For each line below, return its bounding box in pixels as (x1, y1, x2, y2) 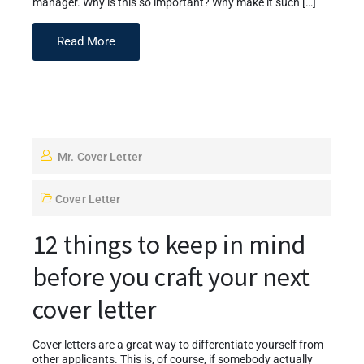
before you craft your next (32, 260, 310, 293)
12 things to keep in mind (32, 227, 305, 261)
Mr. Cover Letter (58, 149, 142, 163)
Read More (57, 33, 115, 49)
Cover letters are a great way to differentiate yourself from (32, 337, 323, 352)
